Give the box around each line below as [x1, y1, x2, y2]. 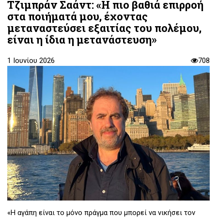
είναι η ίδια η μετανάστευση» [7, 32, 156, 46]
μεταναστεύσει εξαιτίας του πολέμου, [7, 20, 201, 35]
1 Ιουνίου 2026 [7, 56, 55, 65]
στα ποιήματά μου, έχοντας [7, 9, 148, 23]
